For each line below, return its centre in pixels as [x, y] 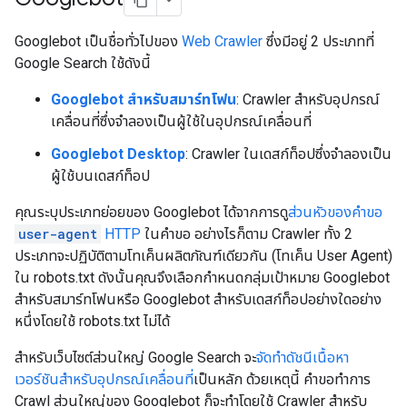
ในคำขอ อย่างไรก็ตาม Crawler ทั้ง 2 [247, 234]
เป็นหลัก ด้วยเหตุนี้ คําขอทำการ [282, 379]
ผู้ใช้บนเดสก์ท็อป [100, 176]
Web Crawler [222, 41]
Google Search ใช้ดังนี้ [83, 63]
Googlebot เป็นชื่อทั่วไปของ [98, 41]
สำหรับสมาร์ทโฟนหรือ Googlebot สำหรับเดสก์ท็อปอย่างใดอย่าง [198, 299]
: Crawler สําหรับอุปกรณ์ [308, 99]
